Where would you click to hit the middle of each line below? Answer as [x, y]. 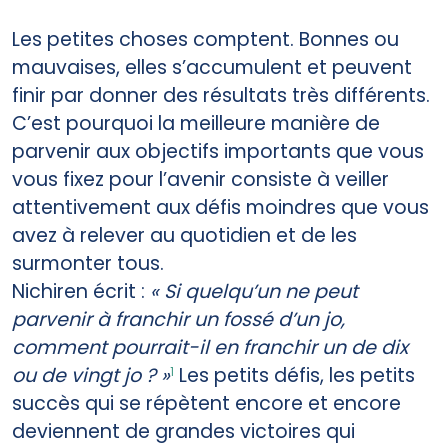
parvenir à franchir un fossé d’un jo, [178, 319]
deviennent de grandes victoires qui [183, 431]
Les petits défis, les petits [294, 375]
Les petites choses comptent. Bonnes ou [205, 39]
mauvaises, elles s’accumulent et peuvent [212, 67]
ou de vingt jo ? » [91, 375]
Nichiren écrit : [81, 291]
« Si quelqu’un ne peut [254, 291]
